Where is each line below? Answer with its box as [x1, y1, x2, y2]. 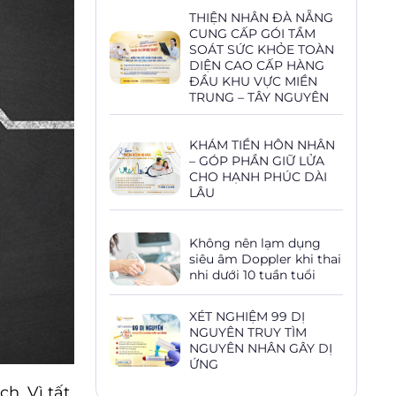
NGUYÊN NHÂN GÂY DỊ [189, 340, 332, 357]
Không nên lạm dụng [189, 235, 321, 252]
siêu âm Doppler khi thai [189, 251, 341, 268]
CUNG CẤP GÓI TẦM [189, 26, 316, 42]
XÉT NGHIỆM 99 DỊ [189, 308, 305, 325]
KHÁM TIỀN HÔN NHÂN [189, 137, 335, 154]
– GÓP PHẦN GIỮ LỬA [189, 153, 324, 170]
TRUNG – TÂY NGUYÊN [189, 89, 329, 106]
